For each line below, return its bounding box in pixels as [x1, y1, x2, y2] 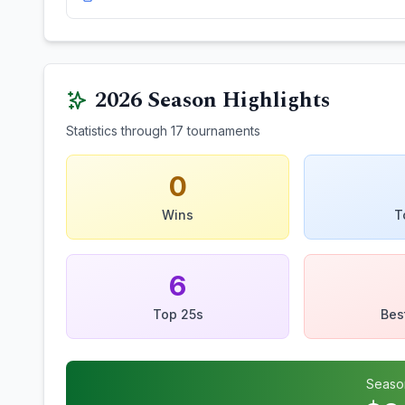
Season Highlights [142, 84, 330, 117]
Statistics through [66, 123, 171, 138]
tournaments [184, 123, 260, 138]
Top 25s [152, 306, 203, 322]
